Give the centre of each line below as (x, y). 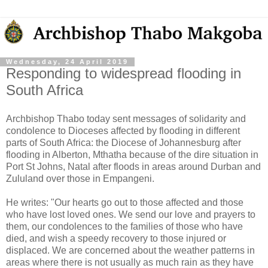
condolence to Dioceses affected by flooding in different (123, 131)
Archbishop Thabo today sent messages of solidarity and (126, 119)
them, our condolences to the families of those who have (124, 227)
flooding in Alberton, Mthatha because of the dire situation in (132, 155)
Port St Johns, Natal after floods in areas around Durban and (133, 167)
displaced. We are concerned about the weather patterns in (130, 251)
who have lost (36, 215)
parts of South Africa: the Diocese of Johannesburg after (124, 143)
